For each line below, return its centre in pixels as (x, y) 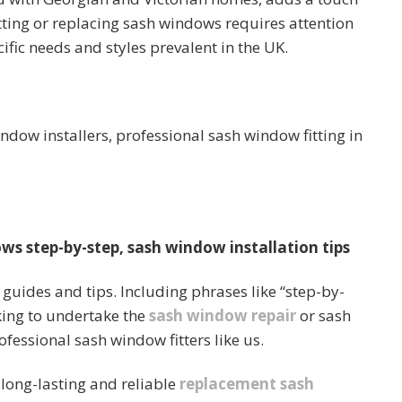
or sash (323, 316)
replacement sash (247, 384)
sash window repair (223, 316)
